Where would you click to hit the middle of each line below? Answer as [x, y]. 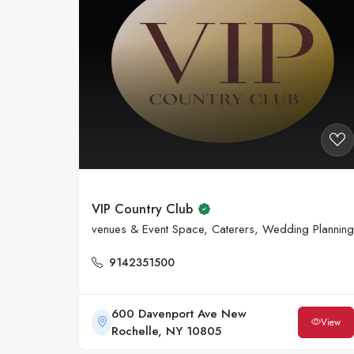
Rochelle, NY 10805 [167, 331]
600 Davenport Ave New [179, 313]
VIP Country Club [142, 209]
